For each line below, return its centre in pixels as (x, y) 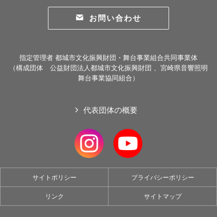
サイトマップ (163, 196)
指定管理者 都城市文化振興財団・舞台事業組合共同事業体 (108, 58)
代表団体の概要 (111, 110)
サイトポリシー (54, 177)
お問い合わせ (115, 18)
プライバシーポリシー (163, 177)
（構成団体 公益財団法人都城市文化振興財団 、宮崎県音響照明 (108, 68)
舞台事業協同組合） (108, 78)
